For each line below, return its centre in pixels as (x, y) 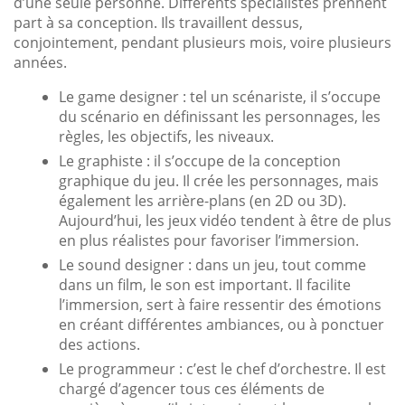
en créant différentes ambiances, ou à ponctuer (223, 324)
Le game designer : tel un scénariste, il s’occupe (220, 96)
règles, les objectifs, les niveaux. (166, 136)
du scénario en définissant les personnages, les (220, 116)
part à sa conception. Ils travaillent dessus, (158, 22)
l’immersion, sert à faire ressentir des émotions (220, 304)
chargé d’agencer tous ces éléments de (192, 388)
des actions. (99, 344)
